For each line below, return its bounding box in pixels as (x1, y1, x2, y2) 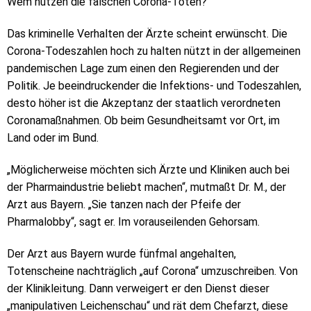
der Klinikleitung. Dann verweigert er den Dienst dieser (7, 281, 269, 295)
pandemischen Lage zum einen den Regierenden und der (7, 62, 279, 76)
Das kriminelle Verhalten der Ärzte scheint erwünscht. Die (7, 27, 287, 41)
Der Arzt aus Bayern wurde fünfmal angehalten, (7, 246, 236, 260)
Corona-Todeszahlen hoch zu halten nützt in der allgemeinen (7, 44, 301, 58)
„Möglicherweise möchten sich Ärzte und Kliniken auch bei (7, 163, 289, 177)
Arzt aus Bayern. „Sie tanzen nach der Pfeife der (7, 198, 241, 212)
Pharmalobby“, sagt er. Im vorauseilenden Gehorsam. (7, 215, 260, 229)
